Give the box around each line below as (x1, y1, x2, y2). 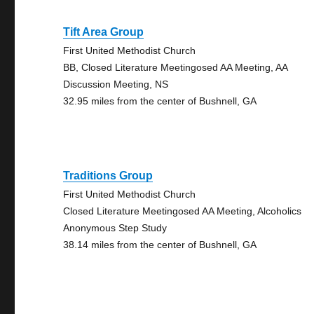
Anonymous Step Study (63, 222, 168, 233)
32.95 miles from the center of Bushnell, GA (63, 95, 257, 107)
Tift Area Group (63, 26, 144, 38)
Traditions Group (63, 170, 153, 182)
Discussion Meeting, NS (63, 78, 169, 90)
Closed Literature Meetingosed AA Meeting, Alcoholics (63, 205, 302, 217)
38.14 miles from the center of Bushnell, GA (63, 239, 257, 250)
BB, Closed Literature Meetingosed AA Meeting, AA (63, 62, 288, 73)
